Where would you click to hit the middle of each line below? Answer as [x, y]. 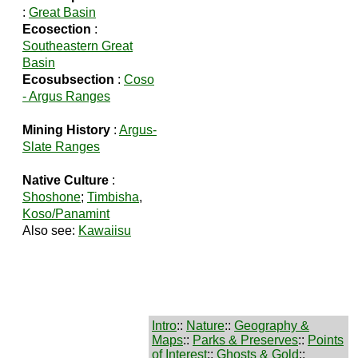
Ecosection [57, 29]
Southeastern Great [78, 46]
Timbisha [113, 197]
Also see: [50, 230]
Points [326, 340]
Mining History [66, 129]
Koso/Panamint [66, 213]
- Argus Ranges [66, 96]
